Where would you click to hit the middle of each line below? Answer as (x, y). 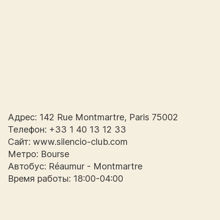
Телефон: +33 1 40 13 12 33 (67, 129)
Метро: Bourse (39, 154)
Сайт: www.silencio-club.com (68, 141)
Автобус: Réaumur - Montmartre (75, 166)
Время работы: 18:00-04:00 (66, 178)
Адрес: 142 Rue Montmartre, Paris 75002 (93, 117)
